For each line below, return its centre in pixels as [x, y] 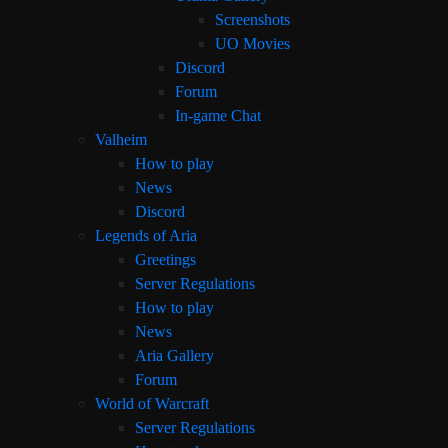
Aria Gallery [174, 355]
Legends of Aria [146, 235]
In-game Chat [218, 115]
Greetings [165, 259]
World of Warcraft [152, 403]
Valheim [121, 139]
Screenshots [252, 19]
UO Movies [252, 43]
